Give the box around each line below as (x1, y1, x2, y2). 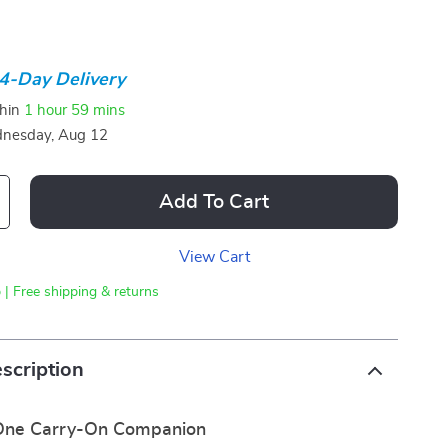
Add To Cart (159, 192, 270, 212)
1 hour (24, 102, 68, 118)
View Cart (178, 249, 250, 265)
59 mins (71, 102, 126, 118)
